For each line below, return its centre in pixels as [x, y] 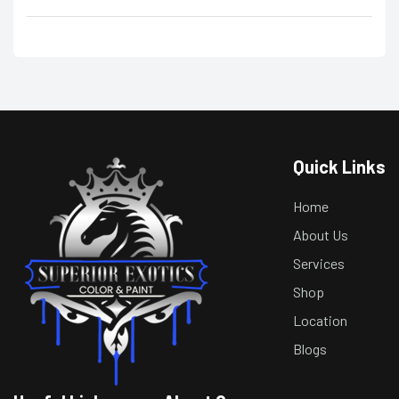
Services [319, 264]
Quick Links [339, 167]
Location [320, 321]
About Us [321, 235]
